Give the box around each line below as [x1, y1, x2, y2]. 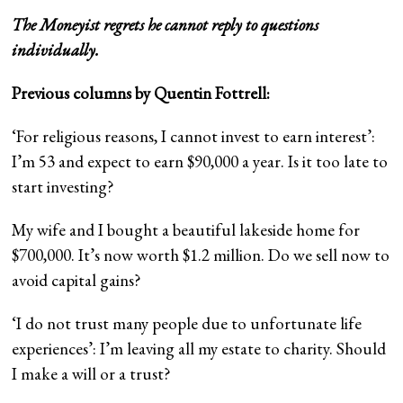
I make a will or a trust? [12, 362, 172, 385]
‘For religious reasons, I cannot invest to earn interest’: [12, 124, 376, 148]
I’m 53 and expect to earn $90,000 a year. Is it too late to [12, 149, 389, 173]
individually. [12, 38, 100, 61]
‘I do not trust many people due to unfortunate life [12, 311, 363, 335]
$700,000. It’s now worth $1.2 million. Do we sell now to [12, 243, 390, 266]
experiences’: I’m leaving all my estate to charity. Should [12, 336, 387, 360]
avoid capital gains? [12, 268, 142, 291]
